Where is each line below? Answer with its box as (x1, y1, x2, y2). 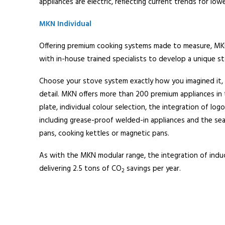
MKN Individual (39, 18, 91, 30)
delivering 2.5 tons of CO (39, 163, 122, 175)
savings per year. (124, 163, 181, 175)
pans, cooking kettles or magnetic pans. (39, 128, 169, 140)
